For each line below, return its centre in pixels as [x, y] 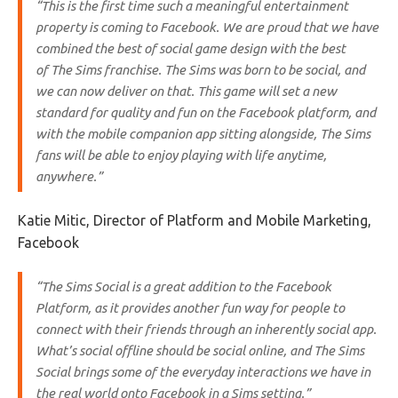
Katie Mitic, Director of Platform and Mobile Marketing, [195, 220]
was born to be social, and [290, 70]
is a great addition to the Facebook [230, 287]
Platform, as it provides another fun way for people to [190, 308]
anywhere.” [69, 176]
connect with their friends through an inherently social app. [206, 329]
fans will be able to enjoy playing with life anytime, [181, 155]
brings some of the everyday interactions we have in [220, 372]
